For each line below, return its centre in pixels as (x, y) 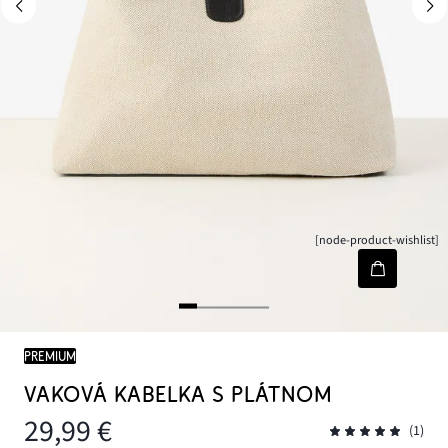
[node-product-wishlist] (377, 240)
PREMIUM (50, 356)
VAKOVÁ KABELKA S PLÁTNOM (178, 395)
